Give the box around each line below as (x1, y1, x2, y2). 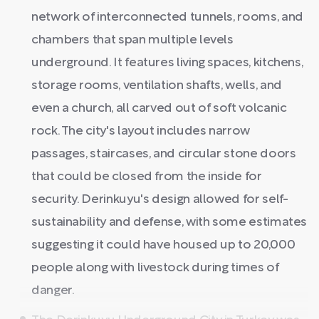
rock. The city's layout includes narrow (31, 125, 250, 137)
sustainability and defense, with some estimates (31, 216, 308, 229)
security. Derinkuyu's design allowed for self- (31, 194, 288, 206)
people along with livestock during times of (31, 262, 279, 274)
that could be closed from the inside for (31, 171, 262, 183)
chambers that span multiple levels (31, 34, 234, 46)
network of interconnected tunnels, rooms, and (31, 11, 303, 23)
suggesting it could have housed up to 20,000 (31, 239, 296, 251)
